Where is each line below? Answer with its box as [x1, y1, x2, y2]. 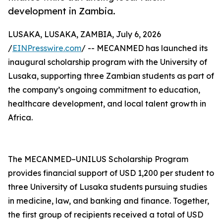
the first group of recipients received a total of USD [8, 210, 203, 220]
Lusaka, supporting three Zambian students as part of [8, 71, 214, 81]
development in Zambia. [8, 5, 115, 17]
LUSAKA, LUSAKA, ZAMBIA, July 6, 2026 [8, 29, 161, 40]
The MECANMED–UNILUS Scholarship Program [8, 154, 188, 165]
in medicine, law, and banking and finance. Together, [8, 196, 209, 206]
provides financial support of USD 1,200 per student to [8, 168, 214, 178]
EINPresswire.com [12, 43, 81, 54]
